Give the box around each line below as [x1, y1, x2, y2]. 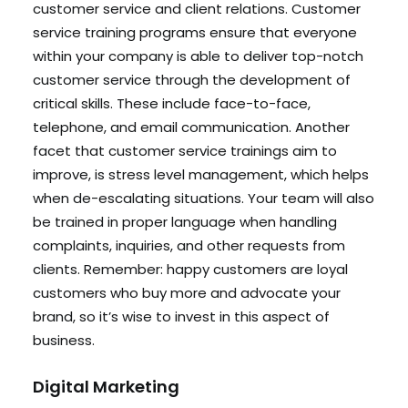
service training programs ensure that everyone [33, 23, 357, 42]
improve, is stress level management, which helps [33, 165, 369, 184]
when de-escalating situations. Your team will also [33, 189, 374, 208]
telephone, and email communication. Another [33, 117, 350, 137]
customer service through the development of [33, 70, 351, 89]
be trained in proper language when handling [33, 212, 337, 231]
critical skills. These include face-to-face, [33, 94, 311, 113]
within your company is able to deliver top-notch [33, 46, 363, 66]
